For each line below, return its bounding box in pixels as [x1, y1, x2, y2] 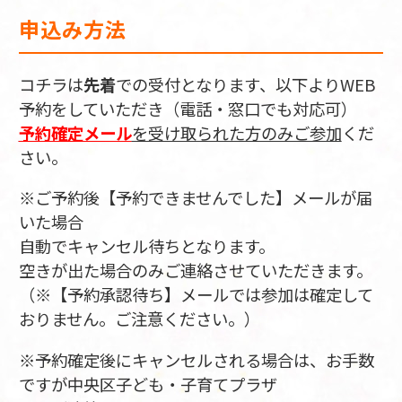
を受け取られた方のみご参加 [131, 121, 342, 145]
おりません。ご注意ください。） [18, 307, 260, 331]
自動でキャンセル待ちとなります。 [18, 234, 275, 258]
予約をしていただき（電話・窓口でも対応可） [18, 97, 357, 121]
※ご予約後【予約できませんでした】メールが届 [18, 186, 372, 210]
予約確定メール [18, 121, 132, 145]
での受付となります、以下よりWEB [115, 73, 376, 97]
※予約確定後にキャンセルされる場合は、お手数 [18, 347, 374, 371]
